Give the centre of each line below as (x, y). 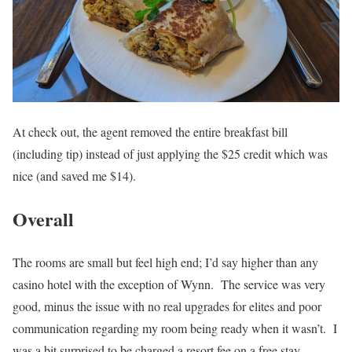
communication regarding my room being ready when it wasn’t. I (175, 328)
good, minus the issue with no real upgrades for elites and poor (167, 306)
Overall (43, 219)
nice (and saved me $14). (74, 176)
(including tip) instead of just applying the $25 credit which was (170, 154)
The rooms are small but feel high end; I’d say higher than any (165, 262)
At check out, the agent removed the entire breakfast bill (150, 132)
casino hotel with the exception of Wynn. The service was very (169, 284)
